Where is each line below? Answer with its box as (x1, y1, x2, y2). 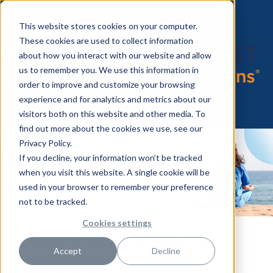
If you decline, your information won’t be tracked (18, 152, 202, 163)
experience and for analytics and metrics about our (18, 93, 211, 104)
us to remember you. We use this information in (18, 64, 199, 75)
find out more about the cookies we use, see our (18, 122, 202, 133)
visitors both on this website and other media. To (18, 108, 205, 119)
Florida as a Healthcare (21, 249, 180, 266)
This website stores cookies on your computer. (18, 20, 197, 31)
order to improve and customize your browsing (18, 79, 195, 90)
